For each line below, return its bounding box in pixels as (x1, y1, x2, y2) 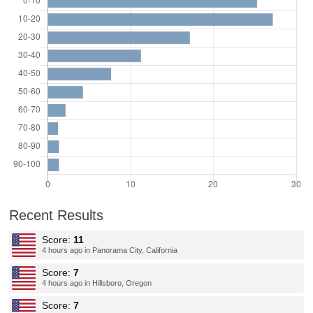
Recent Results (9, 208, 104, 223)
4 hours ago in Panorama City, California (42, 246, 178, 254)
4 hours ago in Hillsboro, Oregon (42, 279, 152, 287)
